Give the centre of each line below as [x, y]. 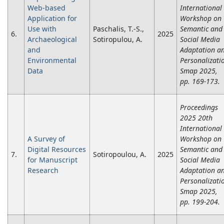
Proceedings [199, 107]
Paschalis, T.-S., [118, 29]
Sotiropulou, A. [118, 39]
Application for [52, 18]
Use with [42, 29]
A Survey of [46, 139]
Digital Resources [57, 149]
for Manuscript [52, 160]
